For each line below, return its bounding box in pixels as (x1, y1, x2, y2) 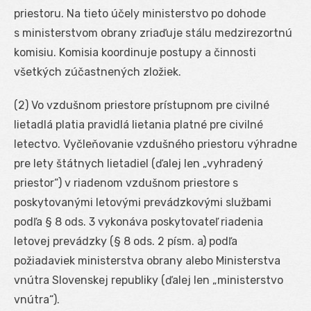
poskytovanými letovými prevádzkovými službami (14, 195, 271, 209)
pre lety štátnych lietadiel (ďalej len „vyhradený (14, 156, 263, 170)
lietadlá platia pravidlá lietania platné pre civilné (14, 117, 263, 131)
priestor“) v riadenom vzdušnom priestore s (14, 176, 238, 190)
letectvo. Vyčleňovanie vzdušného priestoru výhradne (14, 137, 297, 151)
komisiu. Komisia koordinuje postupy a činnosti (14, 45, 256, 59)
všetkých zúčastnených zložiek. (14, 65, 181, 78)
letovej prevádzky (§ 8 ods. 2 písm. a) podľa (14, 234, 237, 248)
